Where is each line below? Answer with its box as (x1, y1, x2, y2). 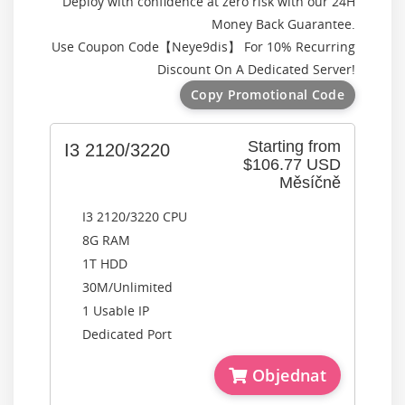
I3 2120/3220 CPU (82, 208, 187, 225)
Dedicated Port (82, 325, 172, 343)
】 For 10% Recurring (228, 38, 355, 55)
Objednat (247, 364, 326, 386)
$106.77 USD (243, 155, 341, 174)
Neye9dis (172, 38, 228, 55)
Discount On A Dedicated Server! (157, 61, 355, 78)
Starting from (248, 137, 341, 155)
